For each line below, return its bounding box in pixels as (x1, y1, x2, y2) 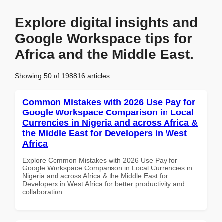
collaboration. (22, 187, 64, 196)
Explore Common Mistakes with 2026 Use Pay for (22, 156, 177, 164)
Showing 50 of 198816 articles (15, 71, 110, 80)
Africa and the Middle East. (15, 47, 194, 62)
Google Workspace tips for (15, 31, 192, 46)
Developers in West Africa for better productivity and (22, 179, 185, 188)
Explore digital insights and (15, 15, 198, 30)
